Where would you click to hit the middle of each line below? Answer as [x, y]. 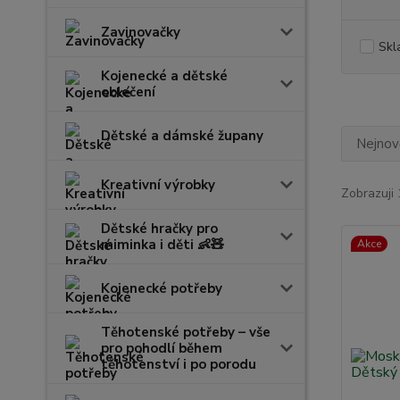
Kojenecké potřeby [162, 288]
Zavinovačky [141, 32]
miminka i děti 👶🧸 [162, 245]
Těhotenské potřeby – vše [186, 332]
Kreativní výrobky [158, 185]
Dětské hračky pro [159, 229]
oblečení [128, 92]
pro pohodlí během [162, 348]
